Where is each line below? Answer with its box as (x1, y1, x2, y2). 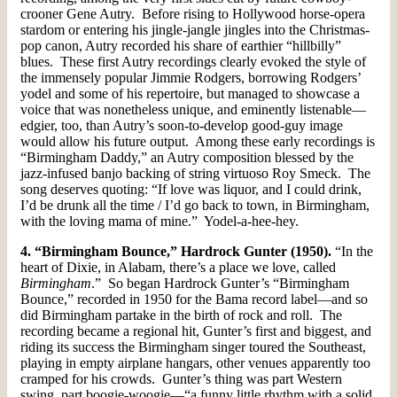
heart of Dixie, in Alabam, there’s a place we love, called (20, 259, 336, 275)
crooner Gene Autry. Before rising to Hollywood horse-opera (20, 5, 365, 21)
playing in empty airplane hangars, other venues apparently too (20, 354, 370, 370)
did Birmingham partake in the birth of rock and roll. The (20, 307, 342, 323)
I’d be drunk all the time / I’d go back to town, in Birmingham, (20, 197, 370, 213)
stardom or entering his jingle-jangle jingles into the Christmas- (20, 21, 370, 37)
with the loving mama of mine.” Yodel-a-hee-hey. (20, 213, 299, 229)
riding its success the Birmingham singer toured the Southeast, (20, 339, 366, 354)
